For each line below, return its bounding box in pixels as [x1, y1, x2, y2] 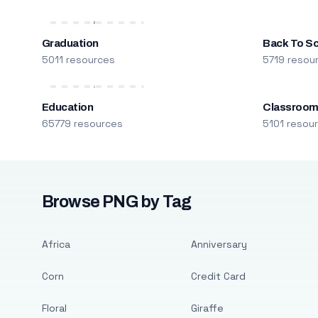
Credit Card [190, 270, 246, 283]
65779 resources [41, 117, 123, 130]
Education [41, 102, 94, 113]
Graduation [41, 38, 99, 49]
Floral [41, 302, 67, 314]
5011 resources [41, 53, 115, 66]
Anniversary [190, 238, 247, 251]
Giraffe [190, 302, 224, 314]
